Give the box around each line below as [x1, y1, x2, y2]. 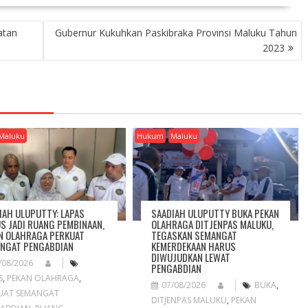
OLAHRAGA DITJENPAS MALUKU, [151, 217, 274, 232]
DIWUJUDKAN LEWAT [151, 250, 231, 265]
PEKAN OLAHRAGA [7, 272, 80, 285]
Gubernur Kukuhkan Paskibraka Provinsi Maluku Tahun [55, 26, 297, 40]
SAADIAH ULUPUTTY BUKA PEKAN [151, 206, 280, 221]
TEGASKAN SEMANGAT [151, 228, 238, 243]
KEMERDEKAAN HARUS [151, 239, 236, 254]
